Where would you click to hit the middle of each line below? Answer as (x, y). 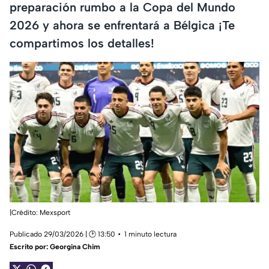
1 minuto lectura (150, 234)
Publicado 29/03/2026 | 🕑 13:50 (62, 234)
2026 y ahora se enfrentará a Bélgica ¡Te (122, 25)
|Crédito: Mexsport (40, 213)
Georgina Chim (75, 247)
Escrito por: (30, 247)
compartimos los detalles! (82, 43)
